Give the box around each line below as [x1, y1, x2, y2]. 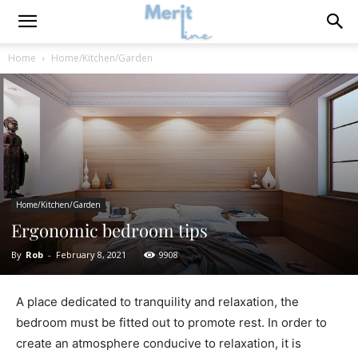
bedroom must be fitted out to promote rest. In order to [16, 315, 327, 330]
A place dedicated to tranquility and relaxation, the [16, 294, 299, 309]
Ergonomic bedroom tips [11, 218, 208, 242]
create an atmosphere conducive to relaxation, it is [16, 336, 301, 351]
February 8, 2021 [56, 249, 126, 261]
